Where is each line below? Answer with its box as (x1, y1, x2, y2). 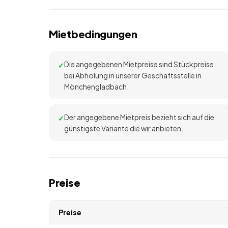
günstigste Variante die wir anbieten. (64, 124, 183, 133)
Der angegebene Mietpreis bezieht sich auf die (64, 112, 214, 122)
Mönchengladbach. (64, 82, 129, 91)
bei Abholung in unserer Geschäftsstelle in (64, 71, 202, 80)
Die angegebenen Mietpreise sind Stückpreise (64, 60, 214, 69)
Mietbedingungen (49, 27, 137, 40)
